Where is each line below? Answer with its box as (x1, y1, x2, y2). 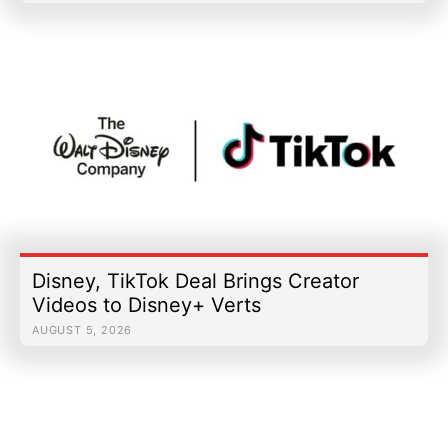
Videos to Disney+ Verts (32, 293, 261, 318)
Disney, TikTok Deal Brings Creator (32, 269, 359, 294)
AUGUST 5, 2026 (32, 323, 133, 338)
